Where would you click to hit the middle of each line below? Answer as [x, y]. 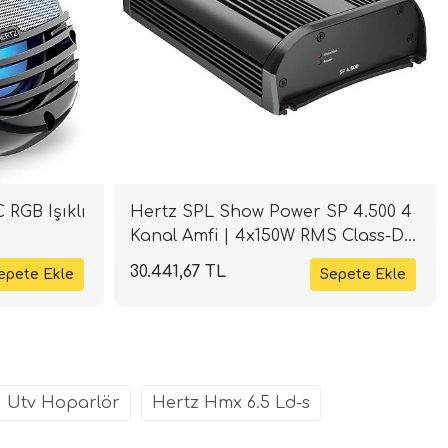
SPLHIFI [162, 260]
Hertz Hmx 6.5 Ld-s [231, 403]
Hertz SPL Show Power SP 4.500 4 [270, 212]
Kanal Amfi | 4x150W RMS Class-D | [272, 236]
